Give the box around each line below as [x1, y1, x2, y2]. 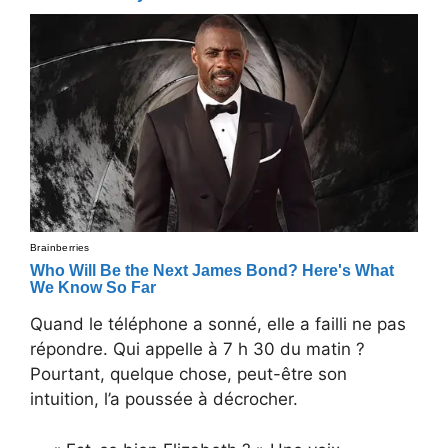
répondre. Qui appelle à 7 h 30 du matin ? [30, 339, 365, 360]
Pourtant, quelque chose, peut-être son [30, 364, 347, 385]
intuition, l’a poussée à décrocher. [30, 389, 298, 410]
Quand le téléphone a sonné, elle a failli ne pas [30, 314, 406, 335]
